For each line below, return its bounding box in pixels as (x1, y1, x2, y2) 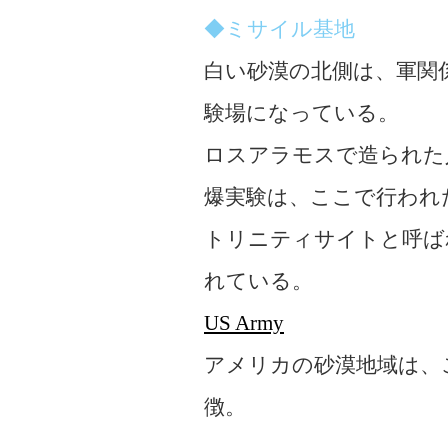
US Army (204, 311, 284, 335)
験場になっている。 (204, 101, 399, 125)
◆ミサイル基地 (204, 17, 355, 41)
